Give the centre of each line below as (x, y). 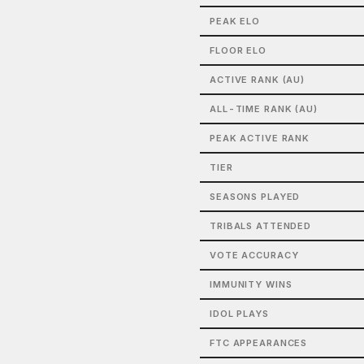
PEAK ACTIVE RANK (260, 138)
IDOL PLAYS (239, 314)
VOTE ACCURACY (254, 255)
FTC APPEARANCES (259, 343)
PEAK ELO (235, 21)
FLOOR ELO (238, 50)
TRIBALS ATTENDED (261, 226)
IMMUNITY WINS (251, 284)
